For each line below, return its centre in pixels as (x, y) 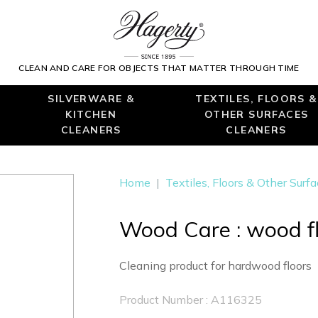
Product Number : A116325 (191, 300)
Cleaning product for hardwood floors (215, 265)
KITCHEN (91, 114)
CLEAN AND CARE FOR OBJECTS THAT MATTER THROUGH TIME (159, 68)
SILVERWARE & (91, 98)
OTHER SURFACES (256, 114)
